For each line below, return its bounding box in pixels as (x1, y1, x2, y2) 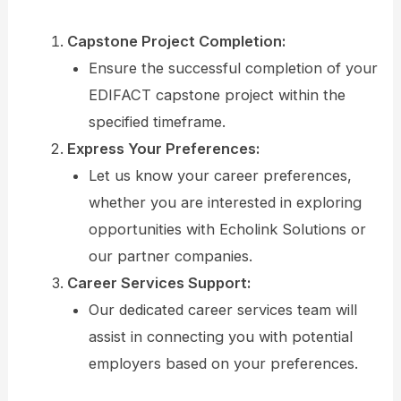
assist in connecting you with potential (89, 328, 354, 346)
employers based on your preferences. (89, 354, 359, 373)
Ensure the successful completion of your (89, 59, 379, 78)
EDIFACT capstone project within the (89, 86, 346, 105)
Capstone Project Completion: (66, 32, 286, 51)
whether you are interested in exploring (89, 193, 363, 212)
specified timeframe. (89, 113, 226, 132)
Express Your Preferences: (66, 140, 260, 158)
